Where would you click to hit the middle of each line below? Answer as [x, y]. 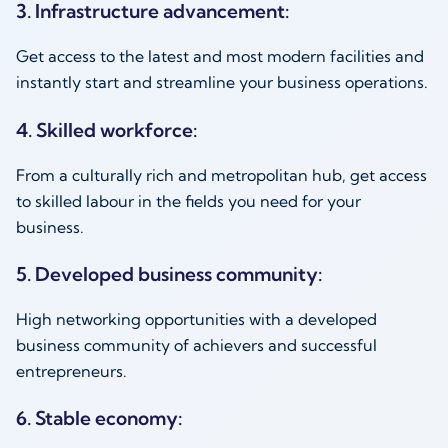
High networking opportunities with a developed [196, 318]
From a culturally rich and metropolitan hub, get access [221, 174]
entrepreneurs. [73, 370]
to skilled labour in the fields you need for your [188, 200]
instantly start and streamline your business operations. [224, 82]
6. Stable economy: [101, 417]
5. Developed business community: [171, 273]
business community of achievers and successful [196, 344]
